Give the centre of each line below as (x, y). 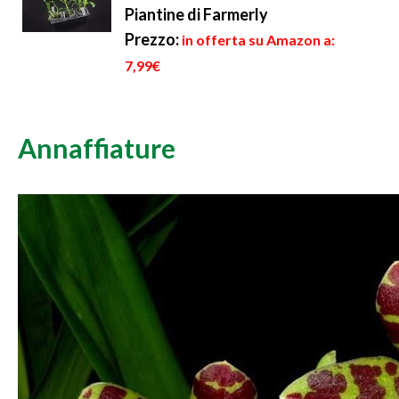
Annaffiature (97, 148)
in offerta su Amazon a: (258, 40)
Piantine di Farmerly (196, 15)
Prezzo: (152, 40)
